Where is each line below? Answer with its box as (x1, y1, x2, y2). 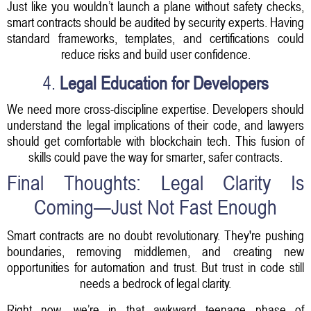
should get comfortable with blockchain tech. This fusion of (7, 133, 304, 149)
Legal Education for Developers (59, 72, 269, 94)
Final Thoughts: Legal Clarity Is (7, 171, 304, 196)
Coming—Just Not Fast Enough (34, 196, 277, 220)
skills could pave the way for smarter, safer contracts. (28, 149, 283, 165)
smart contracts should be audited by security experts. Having (7, 14, 304, 30)
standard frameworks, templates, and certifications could (7, 30, 304, 46)
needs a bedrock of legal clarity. (80, 275, 231, 291)
